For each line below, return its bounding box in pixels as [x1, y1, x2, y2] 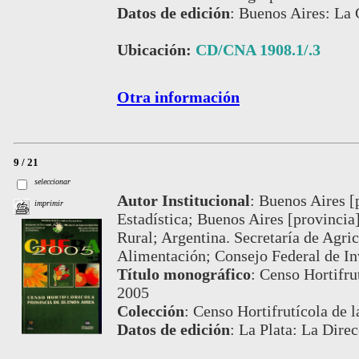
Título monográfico [116, 264, 251, 283]
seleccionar [34, 177, 71, 187]
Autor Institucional [116, 191, 250, 209]
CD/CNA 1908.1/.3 [195, 41, 321, 59]
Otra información [116, 88, 240, 107]
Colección [116, 301, 184, 320]
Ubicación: [116, 41, 196, 59]
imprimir [34, 199, 64, 208]
